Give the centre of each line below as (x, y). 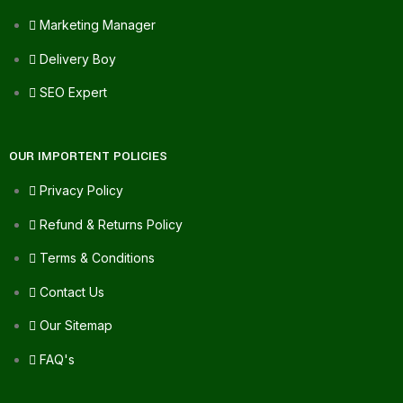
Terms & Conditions (97, 258)
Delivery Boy (78, 58)
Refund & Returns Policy (111, 224)
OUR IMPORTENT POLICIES (88, 157)
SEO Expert (73, 93)
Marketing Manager (98, 25)
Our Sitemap (76, 326)
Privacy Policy (81, 191)
